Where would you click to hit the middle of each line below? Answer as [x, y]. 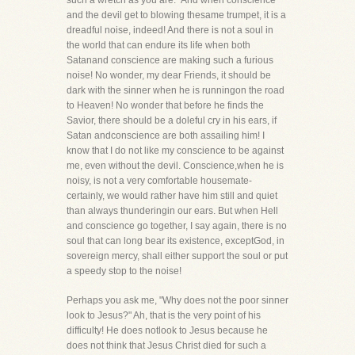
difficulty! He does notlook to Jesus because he [167, 330]
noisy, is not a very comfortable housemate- [159, 181]
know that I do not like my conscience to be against [175, 151]
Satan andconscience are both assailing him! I [166, 136]
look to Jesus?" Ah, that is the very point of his [164, 315]
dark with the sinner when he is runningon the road [176, 90]
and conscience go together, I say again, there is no [177, 226]
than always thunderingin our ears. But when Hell [172, 211]
